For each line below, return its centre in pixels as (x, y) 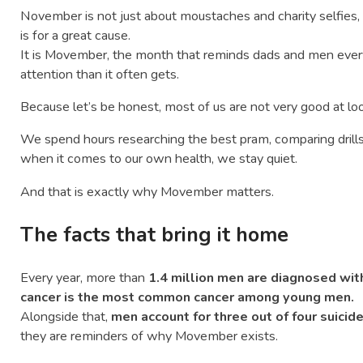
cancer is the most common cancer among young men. (188, 297)
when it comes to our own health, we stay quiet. (159, 159)
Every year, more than (85, 278)
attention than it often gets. (100, 74)
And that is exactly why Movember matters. (147, 192)
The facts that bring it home (155, 235)
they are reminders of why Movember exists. (149, 336)
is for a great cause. (76, 35)
